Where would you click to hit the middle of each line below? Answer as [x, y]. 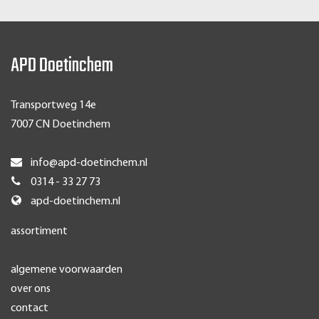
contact [30, 308]
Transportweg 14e [53, 105]
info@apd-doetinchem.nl [89, 163]
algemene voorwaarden [67, 270]
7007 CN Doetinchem [61, 125]
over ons [31, 289]
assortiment [39, 231]
